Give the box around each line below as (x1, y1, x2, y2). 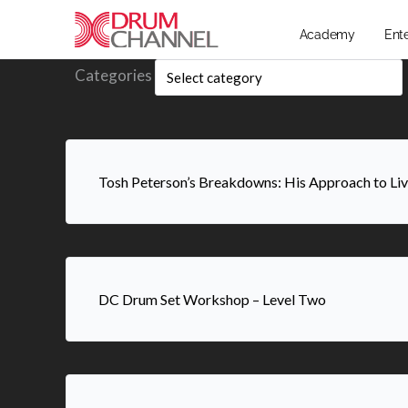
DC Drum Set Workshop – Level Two (98, 291, 326, 308)
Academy (299, 27, 355, 42)
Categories (75, 66, 152, 86)
